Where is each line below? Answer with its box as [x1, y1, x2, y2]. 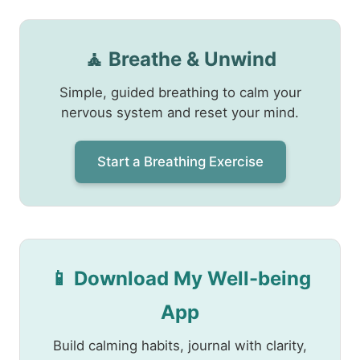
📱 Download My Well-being [49, 267, 311, 291]
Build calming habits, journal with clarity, [53, 337, 307, 354]
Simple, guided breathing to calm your [59, 84, 301, 101]
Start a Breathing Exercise [96, 153, 264, 170]
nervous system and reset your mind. [61, 104, 299, 121]
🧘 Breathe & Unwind [84, 47, 276, 72]
